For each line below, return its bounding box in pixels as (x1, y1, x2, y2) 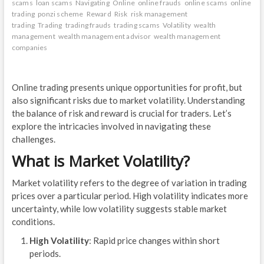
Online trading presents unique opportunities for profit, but (11, 82, 242, 93)
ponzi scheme (38, 9, 84, 19)
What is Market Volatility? (11, 150, 190, 172)
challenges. (11, 134, 55, 145)
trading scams (114, 21, 160, 30)
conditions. (11, 216, 55, 227)
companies (11, 43, 48, 52)
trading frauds (65, 21, 111, 30)
